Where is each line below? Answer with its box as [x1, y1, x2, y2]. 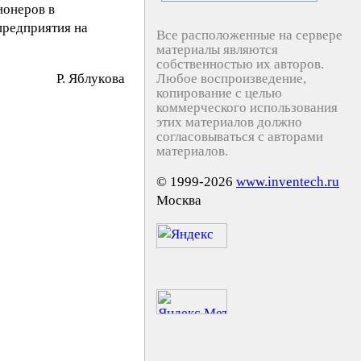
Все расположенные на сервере [156, 27, 342, 43]
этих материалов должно [156, 114, 302, 130]
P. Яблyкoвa [56, 71, 125, 86]
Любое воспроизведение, [156, 71, 306, 86]
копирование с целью [156, 85, 282, 101]
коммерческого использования [156, 100, 338, 115]
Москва [156, 193, 201, 208]
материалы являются [156, 42, 278, 57]
